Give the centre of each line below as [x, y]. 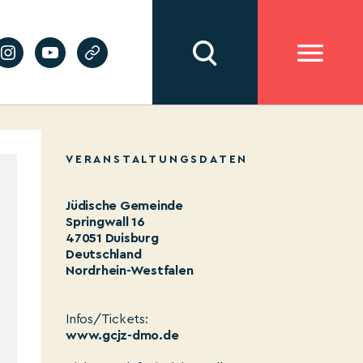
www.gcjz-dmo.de [122, 335]
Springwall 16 [105, 222]
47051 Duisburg [112, 238]
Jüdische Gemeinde [124, 206]
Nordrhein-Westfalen [130, 271]
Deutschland [104, 254]
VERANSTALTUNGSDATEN [157, 160]
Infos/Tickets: [107, 319]
